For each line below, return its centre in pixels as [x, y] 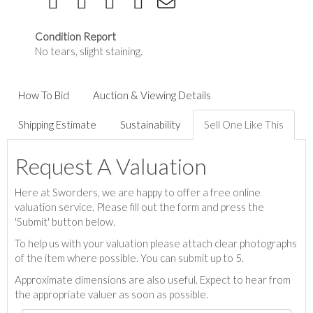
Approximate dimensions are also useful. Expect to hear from [153, 279]
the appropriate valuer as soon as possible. [111, 294]
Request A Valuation [111, 166]
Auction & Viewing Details [152, 95]
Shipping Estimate [57, 124]
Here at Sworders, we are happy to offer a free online [138, 192]
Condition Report [75, 36]
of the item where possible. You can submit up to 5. [129, 258]
